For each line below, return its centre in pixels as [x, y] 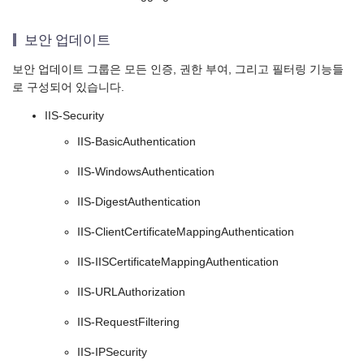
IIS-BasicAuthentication [136, 142]
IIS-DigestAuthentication [139, 202]
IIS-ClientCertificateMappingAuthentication [186, 232]
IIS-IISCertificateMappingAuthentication [178, 262]
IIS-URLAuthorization [131, 292]
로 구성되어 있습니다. [68, 87]
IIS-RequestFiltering [128, 323]
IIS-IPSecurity [112, 353]
